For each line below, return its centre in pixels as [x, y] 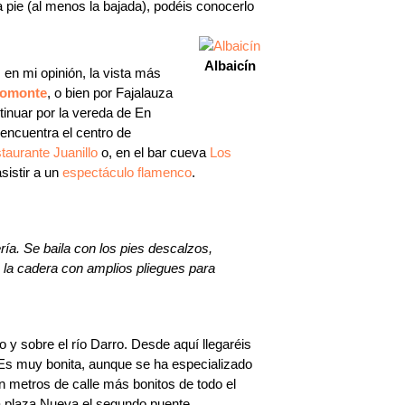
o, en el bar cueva [152, 152]
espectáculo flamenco [127, 172]
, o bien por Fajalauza [110, 93]
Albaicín [230, 66]
